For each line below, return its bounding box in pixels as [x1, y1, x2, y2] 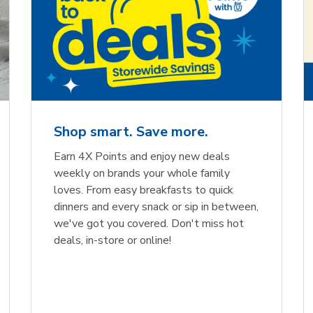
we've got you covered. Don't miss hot [54, 216, 244, 232]
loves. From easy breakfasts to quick [54, 182, 233, 198]
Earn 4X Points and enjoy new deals [54, 149, 230, 165]
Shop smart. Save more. [54, 122, 208, 142]
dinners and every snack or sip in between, [54, 199, 259, 215]
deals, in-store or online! [54, 233, 171, 249]
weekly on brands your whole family [54, 166, 230, 182]
